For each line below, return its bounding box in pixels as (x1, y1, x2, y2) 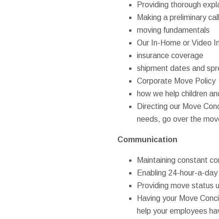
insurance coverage (136, 51, 203, 60)
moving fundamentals (136, 25, 210, 34)
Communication (117, 135, 177, 144)
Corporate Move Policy (136, 76, 216, 85)
